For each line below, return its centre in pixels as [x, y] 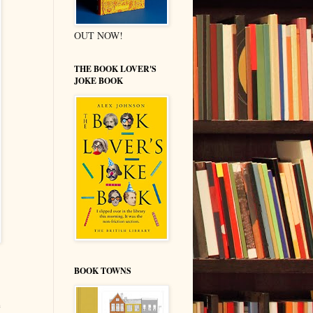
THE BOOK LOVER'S [115, 68]
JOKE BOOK [99, 80]
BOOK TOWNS [103, 270]
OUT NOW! [99, 35]
